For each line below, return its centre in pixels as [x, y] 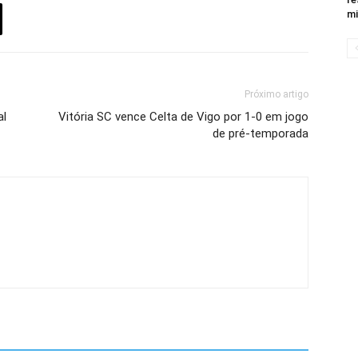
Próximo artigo [276, 94]
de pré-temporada [261, 133]
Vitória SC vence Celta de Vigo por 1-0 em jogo [183, 117]
